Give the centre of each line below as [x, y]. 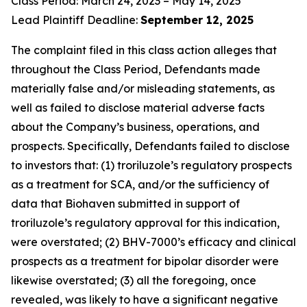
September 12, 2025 [197, 20]
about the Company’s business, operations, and [135, 127]
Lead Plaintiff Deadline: [76, 20]
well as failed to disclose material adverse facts [138, 108]
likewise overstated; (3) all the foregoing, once [134, 280]
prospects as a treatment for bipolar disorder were [145, 261]
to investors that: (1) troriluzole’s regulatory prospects [151, 165]
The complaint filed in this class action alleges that [144, 50]
